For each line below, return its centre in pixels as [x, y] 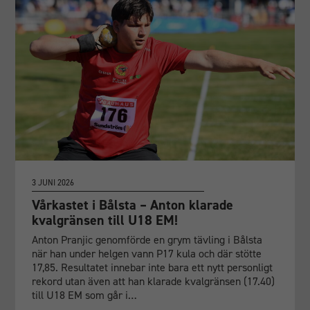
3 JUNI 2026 [53, 182]
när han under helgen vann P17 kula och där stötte [147, 253]
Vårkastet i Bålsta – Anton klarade [133, 204]
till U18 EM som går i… [85, 295]
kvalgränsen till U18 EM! [105, 220]
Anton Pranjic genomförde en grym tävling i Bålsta [147, 239]
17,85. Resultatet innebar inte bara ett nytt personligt [153, 267]
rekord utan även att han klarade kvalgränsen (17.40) [154, 281]
